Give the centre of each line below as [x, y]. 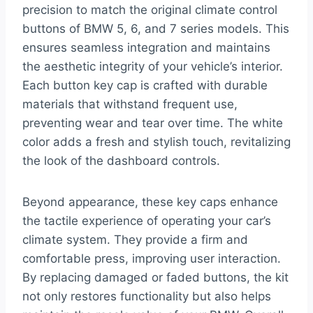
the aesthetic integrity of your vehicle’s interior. [153, 67]
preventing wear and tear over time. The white [153, 123]
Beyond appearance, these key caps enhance [150, 202]
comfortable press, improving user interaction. [152, 259]
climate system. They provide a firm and [135, 240]
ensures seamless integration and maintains [146, 48]
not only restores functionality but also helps [147, 297]
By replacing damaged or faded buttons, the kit [155, 278]
